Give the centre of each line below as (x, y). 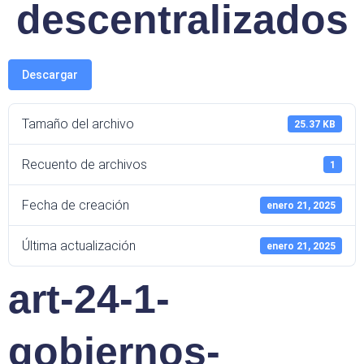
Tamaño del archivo (78, 124)
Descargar (50, 75)
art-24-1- (89, 299)
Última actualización (79, 246)
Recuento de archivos (84, 165)
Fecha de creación (76, 205)
